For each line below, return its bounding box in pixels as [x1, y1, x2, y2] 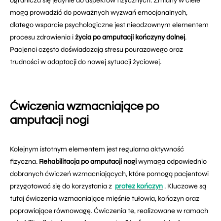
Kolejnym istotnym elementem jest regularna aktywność [10, 145, 184, 153]
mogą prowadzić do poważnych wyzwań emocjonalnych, [10, 8, 187, 17]
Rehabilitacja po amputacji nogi [39, 157, 137, 166]
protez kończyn [114, 182, 163, 190]
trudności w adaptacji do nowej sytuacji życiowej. [10, 58, 161, 66]
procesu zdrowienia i [10, 33, 75, 41]
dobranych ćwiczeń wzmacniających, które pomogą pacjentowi [10, 170, 209, 178]
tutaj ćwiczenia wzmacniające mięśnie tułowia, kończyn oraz [10, 194, 199, 203]
